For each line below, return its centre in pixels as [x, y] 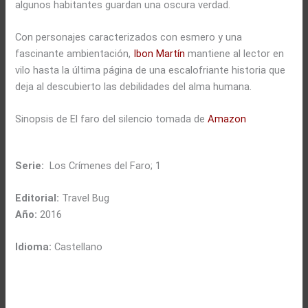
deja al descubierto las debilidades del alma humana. [134, 86]
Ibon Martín [159, 53]
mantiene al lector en [235, 53]
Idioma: [34, 247]
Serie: [31, 165]
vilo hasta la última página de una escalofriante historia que [151, 70]
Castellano [77, 247]
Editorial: [37, 198]
